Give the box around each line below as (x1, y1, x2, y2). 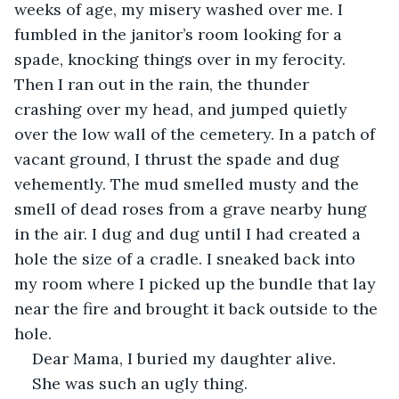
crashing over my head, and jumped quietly (14, 98, 352, 119)
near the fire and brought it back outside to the (14, 297, 382, 319)
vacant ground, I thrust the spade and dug (14, 148, 344, 169)
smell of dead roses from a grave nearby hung (14, 198, 371, 219)
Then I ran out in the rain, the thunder (14, 73, 313, 94)
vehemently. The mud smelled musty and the (14, 173, 363, 194)
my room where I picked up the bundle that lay (14, 273, 380, 294)
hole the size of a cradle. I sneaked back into (14, 248, 360, 269)
